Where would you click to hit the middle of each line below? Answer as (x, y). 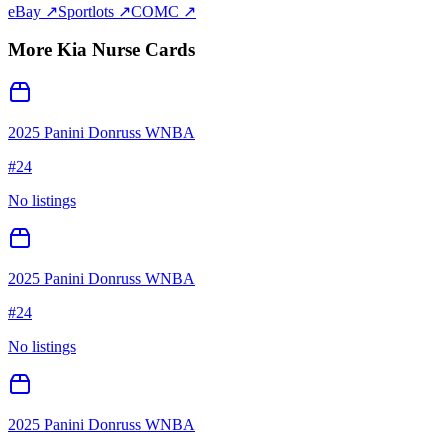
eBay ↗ (33, 11)
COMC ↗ (163, 11)
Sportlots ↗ (94, 11)
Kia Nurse (98, 50)
